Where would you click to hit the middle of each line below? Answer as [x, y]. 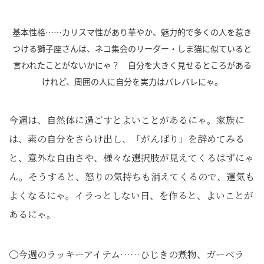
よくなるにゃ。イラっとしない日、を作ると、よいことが [131, 195]
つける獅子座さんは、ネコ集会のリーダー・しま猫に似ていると [132, 48]
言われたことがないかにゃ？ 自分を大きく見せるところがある [132, 65]
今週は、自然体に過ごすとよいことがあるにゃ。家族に [127, 120]
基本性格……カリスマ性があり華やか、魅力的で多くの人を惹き [132, 32]
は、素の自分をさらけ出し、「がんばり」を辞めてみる [127, 138]
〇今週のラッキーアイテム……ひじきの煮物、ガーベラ [126, 254]
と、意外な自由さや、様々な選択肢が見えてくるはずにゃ [131, 157]
